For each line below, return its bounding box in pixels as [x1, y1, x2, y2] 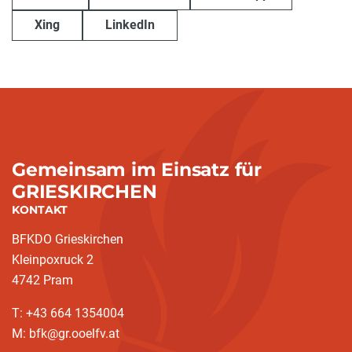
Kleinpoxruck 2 [12, 252, 93, 267]
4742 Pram [12, 273, 73, 288]
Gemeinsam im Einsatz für [12, 158, 262, 181]
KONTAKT [12, 203, 68, 217]
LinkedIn [105, 17, 155, 33]
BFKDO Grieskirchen [12, 232, 123, 247]
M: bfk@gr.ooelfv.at [12, 326, 119, 341]
